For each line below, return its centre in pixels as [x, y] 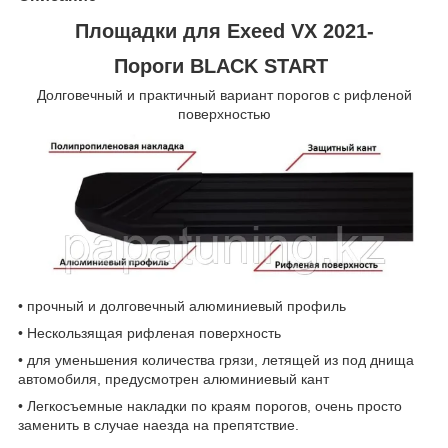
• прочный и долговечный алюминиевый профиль [184, 305]
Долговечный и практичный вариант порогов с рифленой [224, 95]
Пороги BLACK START [224, 66]
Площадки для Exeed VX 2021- [224, 30]
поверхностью [224, 114]
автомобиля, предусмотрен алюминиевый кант [173, 378]
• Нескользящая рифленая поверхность [151, 332]
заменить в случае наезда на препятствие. [160, 424]
